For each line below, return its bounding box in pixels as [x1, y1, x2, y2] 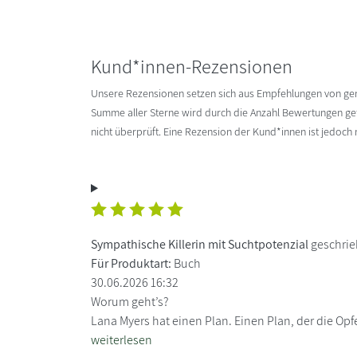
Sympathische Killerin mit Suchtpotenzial [91, 235, 308, 253]
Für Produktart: [91, 254, 171, 272]
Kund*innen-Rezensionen [91, 53, 292, 79]
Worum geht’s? [91, 292, 169, 310]
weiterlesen [91, 331, 152, 348]
